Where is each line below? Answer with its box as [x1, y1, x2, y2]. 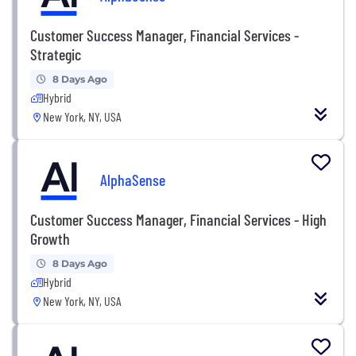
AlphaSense [100, 170, 165, 190]
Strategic [30, 44, 81, 64]
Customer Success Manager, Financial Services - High [30, 209, 327, 229]
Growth [30, 228, 70, 248]
